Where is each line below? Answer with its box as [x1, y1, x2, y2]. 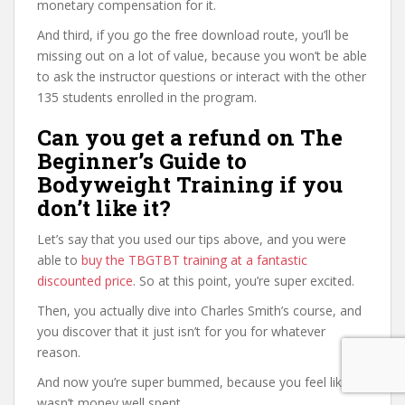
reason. [37, 344, 80, 361]
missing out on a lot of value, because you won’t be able [37, 47, 367, 64]
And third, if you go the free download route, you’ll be [37, 26, 349, 43]
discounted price [37, 272, 133, 289]
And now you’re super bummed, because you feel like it [37, 373, 360, 391]
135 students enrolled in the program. [37, 89, 257, 106]
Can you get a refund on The [37, 123, 343, 152]
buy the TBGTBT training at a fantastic [81, 251, 307, 268]
